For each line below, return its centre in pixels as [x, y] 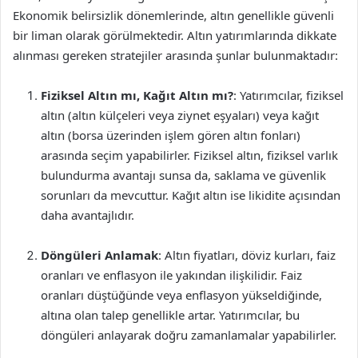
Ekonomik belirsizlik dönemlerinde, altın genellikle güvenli [173, 15]
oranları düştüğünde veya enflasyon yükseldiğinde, [181, 295]
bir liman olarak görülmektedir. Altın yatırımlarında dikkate [175, 35]
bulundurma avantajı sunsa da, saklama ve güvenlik [183, 175]
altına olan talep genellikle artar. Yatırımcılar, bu [170, 315]
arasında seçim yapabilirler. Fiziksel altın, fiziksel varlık [189, 155]
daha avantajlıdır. [88, 215]
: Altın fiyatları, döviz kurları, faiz [247, 255]
